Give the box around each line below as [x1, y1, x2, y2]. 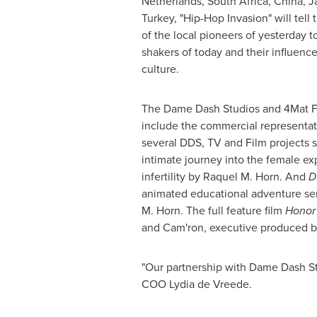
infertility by [141, 168, 203, 185]
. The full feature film [180, 202, 285, 219]
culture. [141, 61, 179, 77]
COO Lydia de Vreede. [141, 276, 252, 292]
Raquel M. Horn [202, 168, 279, 185]
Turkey [141, 10, 174, 26]
